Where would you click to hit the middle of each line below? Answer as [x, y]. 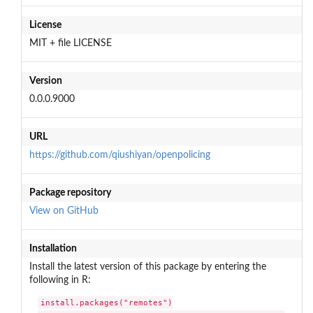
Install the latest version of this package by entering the [147, 267]
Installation [53, 248]
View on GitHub [64, 211]
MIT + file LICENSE [70, 43]
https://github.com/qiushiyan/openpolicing [119, 155]
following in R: [60, 280]
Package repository [70, 192]
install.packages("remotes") [107, 303]
